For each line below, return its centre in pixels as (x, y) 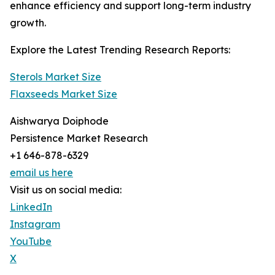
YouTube (31, 242)
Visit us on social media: (66, 190)
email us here (41, 173)
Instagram (35, 224)
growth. (28, 23)
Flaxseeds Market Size (64, 94)
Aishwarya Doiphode (59, 121)
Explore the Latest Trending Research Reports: (120, 50)
